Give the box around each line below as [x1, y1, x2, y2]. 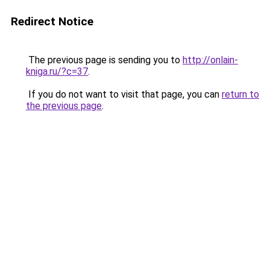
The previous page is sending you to [26, 54, 183, 66]
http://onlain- [183, 54, 238, 66]
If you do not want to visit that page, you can [26, 89, 222, 100]
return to [222, 89, 259, 100]
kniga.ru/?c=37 [26, 66, 88, 77]
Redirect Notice [11, 14, 93, 28]
